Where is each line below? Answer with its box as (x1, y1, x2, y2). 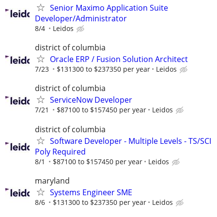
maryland (35, 175, 70, 186)
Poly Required (35, 146, 86, 157)
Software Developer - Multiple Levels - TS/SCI (50, 135, 211, 146)
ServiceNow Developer (50, 94, 132, 106)
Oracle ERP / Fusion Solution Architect (50, 54, 188, 65)
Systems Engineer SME (50, 186, 132, 198)
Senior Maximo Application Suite (50, 2, 168, 13)
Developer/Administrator (35, 13, 127, 24)
